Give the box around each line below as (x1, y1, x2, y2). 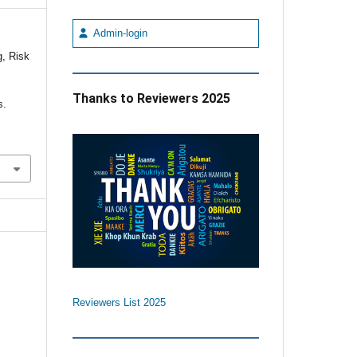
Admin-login (89, 27, 147, 39)
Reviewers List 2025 (72, 296, 166, 308)
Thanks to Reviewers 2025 (72, 90, 230, 106)
